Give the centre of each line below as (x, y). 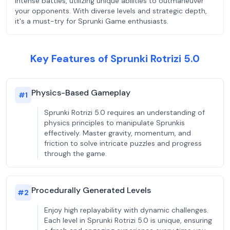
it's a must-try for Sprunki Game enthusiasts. (92, 21)
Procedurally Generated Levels (91, 190)
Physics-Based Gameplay (81, 93)
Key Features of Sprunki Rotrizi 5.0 (115, 59)
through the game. (75, 154)
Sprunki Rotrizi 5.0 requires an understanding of (124, 112)
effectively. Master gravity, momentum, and (118, 133)
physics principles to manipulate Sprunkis (114, 123)
